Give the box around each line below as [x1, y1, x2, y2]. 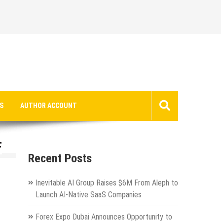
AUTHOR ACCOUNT [20, 101, 77, 110]
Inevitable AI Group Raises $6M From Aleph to [35, 178, 178, 187]
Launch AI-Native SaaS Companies [35, 189, 142, 199]
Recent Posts [28, 151, 92, 165]
